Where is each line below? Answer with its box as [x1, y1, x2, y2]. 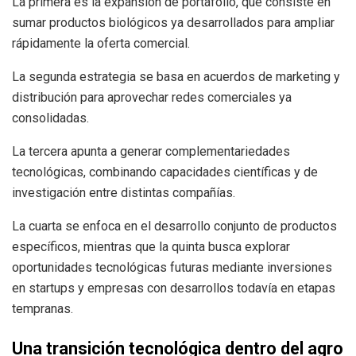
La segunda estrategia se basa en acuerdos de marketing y [12, 69, 340, 85]
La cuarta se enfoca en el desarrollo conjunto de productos [12, 219, 337, 234]
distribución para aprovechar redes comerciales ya [12, 90, 292, 106]
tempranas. [12, 301, 73, 317]
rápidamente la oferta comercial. [12, 36, 190, 52]
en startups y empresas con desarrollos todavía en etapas [12, 281, 335, 296]
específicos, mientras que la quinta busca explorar [12, 239, 290, 255]
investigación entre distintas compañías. [12, 185, 235, 201]
